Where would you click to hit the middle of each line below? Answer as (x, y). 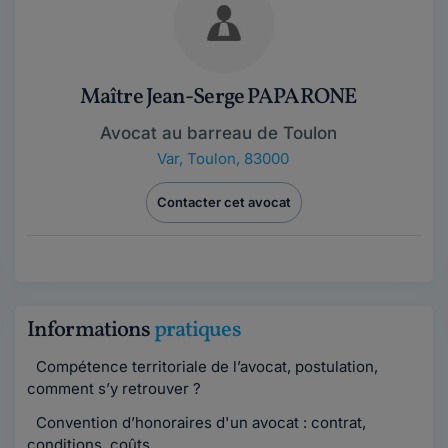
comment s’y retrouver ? (114, 388)
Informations (90, 330)
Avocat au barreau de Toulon (218, 133)
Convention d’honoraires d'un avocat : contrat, (199, 422)
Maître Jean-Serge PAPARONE (218, 97)
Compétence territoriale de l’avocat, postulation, (205, 366)
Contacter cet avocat (224, 202)
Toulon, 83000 (238, 158)
